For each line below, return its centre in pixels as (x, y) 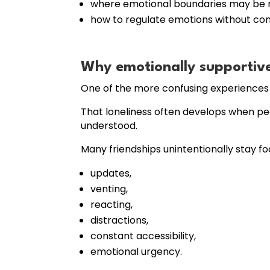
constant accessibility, (143, 236)
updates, (111, 173)
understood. (109, 125)
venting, (109, 189)
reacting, (112, 204)
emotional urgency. (137, 251)
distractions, (120, 220)
